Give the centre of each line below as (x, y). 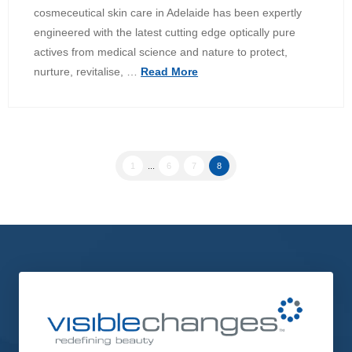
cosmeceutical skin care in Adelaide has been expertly (168, 13)
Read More (170, 72)
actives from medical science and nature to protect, (161, 52)
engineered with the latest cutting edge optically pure (165, 33)
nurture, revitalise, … (88, 72)
